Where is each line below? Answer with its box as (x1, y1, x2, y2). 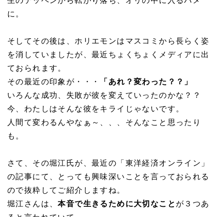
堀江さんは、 (7, 200, 58, 208)
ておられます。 (7, 64, 66, 72)
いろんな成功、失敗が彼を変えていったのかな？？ (7, 91, 201, 99)
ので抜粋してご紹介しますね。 (7, 186, 125, 194)
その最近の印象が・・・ (7, 77, 100, 86)
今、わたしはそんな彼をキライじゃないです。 (7, 105, 185, 113)
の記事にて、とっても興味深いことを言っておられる (7, 172, 210, 181)
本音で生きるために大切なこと (58, 200, 176, 208)
